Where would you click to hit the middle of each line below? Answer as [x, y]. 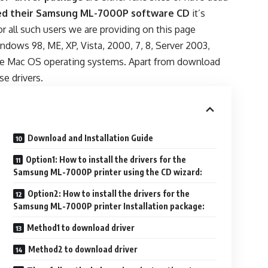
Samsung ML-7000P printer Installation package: [109, 206]
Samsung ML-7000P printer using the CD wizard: [108, 172]
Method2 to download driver [83, 249]
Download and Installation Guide [91, 138]
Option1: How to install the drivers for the [106, 160]
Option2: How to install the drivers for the [109, 194]
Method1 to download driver [81, 228]
